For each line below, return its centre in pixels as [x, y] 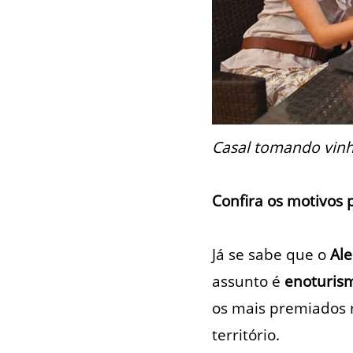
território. [245, 335]
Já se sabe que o [271, 255]
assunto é [248, 281]
